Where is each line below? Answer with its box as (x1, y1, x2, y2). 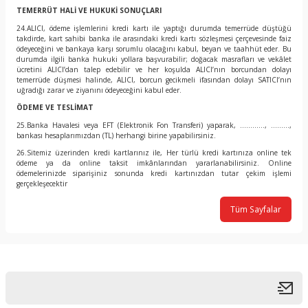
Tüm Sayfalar (230, 203, 281, 214)
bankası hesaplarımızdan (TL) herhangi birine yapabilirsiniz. (16, 130, 216, 140)
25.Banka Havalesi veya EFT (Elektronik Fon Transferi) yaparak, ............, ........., (16, 120, 291, 130)
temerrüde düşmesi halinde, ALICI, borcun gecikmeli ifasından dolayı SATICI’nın (16, 74, 291, 85)
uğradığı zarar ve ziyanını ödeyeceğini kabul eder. (16, 85, 181, 95)
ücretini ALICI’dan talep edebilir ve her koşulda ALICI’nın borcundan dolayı (16, 64, 291, 74)
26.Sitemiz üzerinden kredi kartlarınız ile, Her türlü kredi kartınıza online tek (16, 148, 291, 158)
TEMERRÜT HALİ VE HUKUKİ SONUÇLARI (16, 5, 162, 16)
